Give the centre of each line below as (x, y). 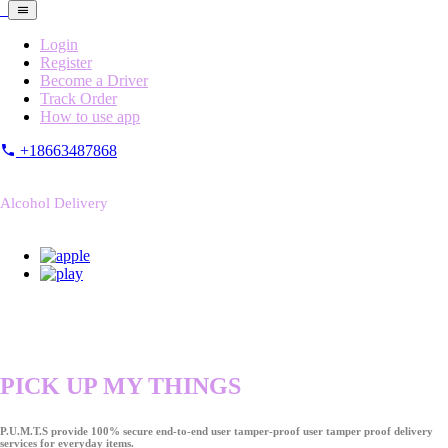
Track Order (78, 98)
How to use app (90, 116)
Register (66, 62)
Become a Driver (94, 80)
